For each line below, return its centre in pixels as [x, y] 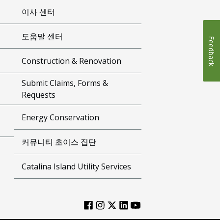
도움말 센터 [42, 36]
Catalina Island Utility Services [77, 166]
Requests [39, 95]
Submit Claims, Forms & [65, 83]
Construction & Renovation [72, 61]
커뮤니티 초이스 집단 [59, 142]
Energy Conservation [61, 117]
